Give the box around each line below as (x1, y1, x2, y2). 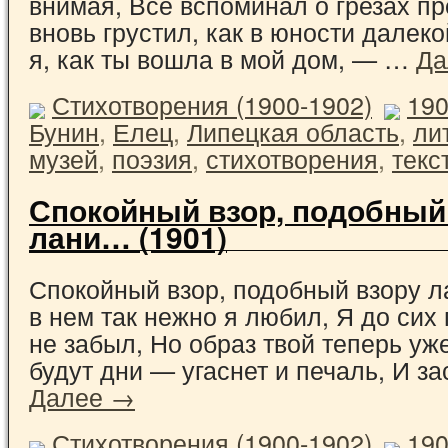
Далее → (29, 377, 135, 414)
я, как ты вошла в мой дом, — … (29, 39, 416, 76)
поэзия (112, 140, 192, 177)
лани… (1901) (29, 214, 227, 258)
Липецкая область (187, 113, 399, 150)
